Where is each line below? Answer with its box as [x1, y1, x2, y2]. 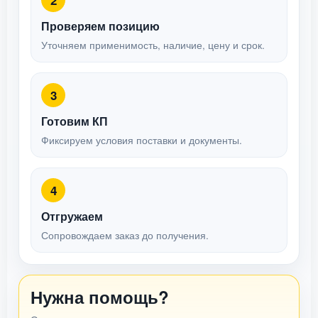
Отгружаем [41, 208, 103, 224]
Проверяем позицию [41, 18, 160, 34]
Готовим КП [41, 113, 108, 129]
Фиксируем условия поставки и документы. [41, 133, 242, 147]
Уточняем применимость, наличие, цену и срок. [41, 38, 265, 52]
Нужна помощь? [31, 285, 169, 309]
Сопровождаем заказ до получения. [41, 229, 209, 242]
